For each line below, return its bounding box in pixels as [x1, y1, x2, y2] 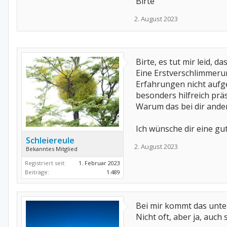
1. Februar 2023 [79, 159, 120, 167]
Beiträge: [25, 168, 49, 176]
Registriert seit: [25, 159, 66, 167]
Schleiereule [26, 135, 74, 146]
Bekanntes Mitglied [26, 145, 78, 153]
